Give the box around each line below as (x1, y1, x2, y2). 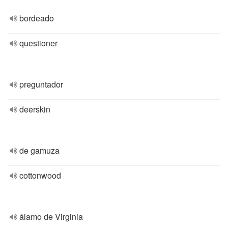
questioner (19, 37, 58, 49)
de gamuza (19, 145, 60, 156)
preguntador (19, 78, 63, 90)
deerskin (19, 103, 50, 115)
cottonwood (19, 169, 61, 181)
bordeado (19, 12, 54, 24)
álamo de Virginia (19, 211, 83, 222)
